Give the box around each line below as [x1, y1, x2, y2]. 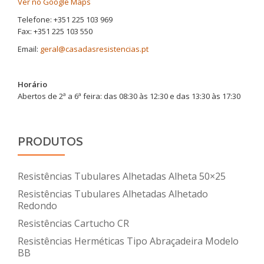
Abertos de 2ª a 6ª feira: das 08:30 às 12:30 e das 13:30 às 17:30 [18, 90, 240, 101]
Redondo [18, 199, 57, 212]
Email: [18, 43, 40, 54]
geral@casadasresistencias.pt [40, 43, 148, 54]
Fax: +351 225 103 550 [18, 25, 93, 37]
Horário [18, 78, 47, 90]
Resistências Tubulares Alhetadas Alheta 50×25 [18, 169, 226, 183]
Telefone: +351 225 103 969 [18, 14, 113, 25]
